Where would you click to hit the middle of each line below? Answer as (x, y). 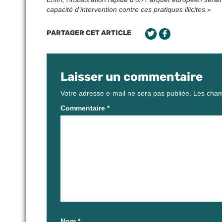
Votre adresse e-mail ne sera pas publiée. (126, 93)
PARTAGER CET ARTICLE (89, 33)
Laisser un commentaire (132, 77)
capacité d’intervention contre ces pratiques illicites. (127, 9)
